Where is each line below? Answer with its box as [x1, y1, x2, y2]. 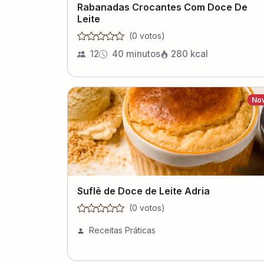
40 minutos [112, 48, 160, 60]
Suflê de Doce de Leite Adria [77, 184, 210, 197]
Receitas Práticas [89, 225, 156, 235]
